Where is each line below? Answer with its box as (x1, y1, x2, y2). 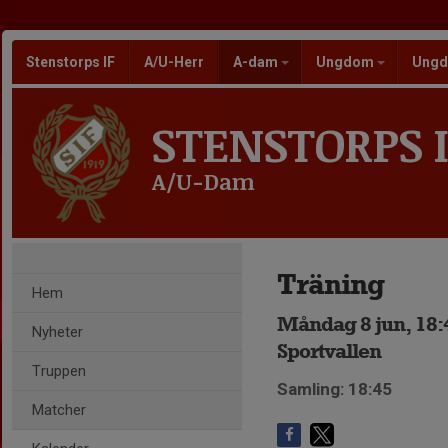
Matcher (32, 401, 86, 419)
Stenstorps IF (26, 54, 115, 70)
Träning (277, 266, 384, 302)
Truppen (32, 362, 86, 380)
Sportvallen (277, 338, 381, 363)
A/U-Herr (144, 54, 204, 70)
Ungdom (316, 54, 377, 70)
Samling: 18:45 (277, 379, 392, 399)
